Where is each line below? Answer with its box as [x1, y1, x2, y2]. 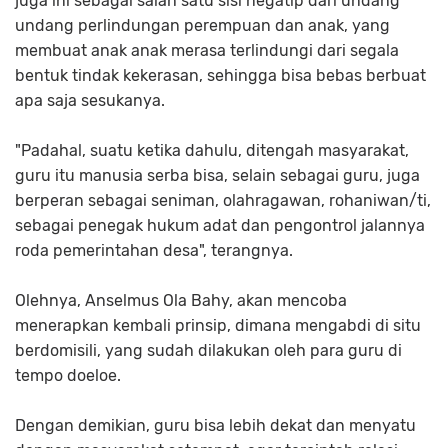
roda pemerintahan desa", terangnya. [15, 241, 297, 261]
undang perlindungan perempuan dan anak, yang [15, 16, 390, 36]
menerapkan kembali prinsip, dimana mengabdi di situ [15, 316, 421, 336]
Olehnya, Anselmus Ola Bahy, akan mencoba [15, 291, 347, 311]
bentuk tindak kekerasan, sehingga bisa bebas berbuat [15, 66, 426, 86]
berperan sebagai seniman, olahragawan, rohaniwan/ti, [15, 191, 431, 211]
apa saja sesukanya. [15, 91, 165, 111]
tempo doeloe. [15, 366, 125, 386]
